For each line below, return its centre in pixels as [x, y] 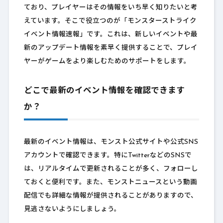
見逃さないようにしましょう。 [72, 210]
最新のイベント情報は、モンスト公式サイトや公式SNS [111, 142]
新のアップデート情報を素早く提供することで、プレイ [111, 48]
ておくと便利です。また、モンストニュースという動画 [110, 183]
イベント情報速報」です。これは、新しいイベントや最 [111, 35]
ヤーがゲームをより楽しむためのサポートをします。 [107, 62]
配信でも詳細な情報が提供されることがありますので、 [111, 196]
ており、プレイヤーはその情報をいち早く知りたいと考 [111, 8]
